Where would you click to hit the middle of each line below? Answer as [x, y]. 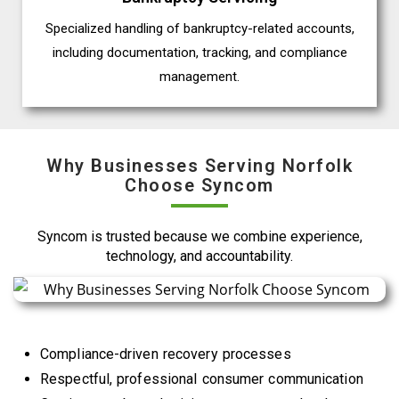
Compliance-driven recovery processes [166, 354]
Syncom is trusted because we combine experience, [199, 237]
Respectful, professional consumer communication [202, 379]
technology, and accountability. [199, 256]
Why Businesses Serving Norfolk [199, 166]
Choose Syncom [199, 186]
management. [199, 77]
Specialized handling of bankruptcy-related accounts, [199, 29]
